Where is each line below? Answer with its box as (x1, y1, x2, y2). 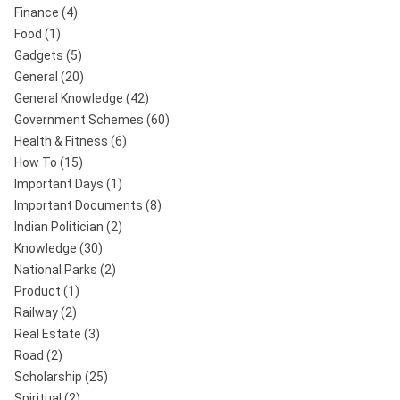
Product (14, 283, 61, 298)
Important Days (14, 176, 104, 191)
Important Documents (14, 197, 143, 212)
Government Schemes (14, 112, 144, 127)
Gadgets (14, 47, 63, 62)
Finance (14, 4, 59, 20)
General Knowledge (14, 90, 123, 105)
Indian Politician (14, 219, 104, 234)
